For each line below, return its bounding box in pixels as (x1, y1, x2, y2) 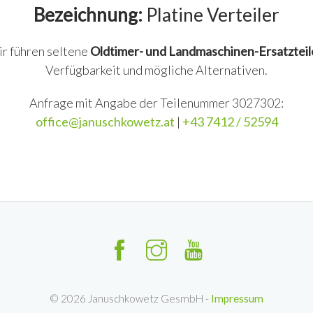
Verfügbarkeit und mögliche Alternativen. (45, 62, 268, 78)
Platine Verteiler (143, 3, 279, 26)
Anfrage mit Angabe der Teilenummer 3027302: (29, 95, 284, 110)
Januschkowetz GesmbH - (86, 292, 211, 305)
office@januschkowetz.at (35, 114, 177, 129)
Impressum (211, 292, 263, 305)
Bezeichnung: (34, 3, 143, 26)
